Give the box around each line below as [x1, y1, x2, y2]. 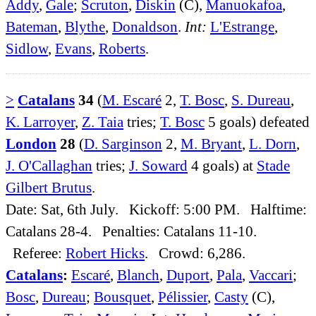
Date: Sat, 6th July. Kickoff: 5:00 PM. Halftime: [6, 201, 307, 218]
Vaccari [249, 267, 293, 284]
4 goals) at [188, 157, 257, 174]
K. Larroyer [6, 114, 75, 130]
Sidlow [6, 39, 48, 56]
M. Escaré [102, 92, 162, 109]
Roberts [99, 39, 145, 56]
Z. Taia [82, 114, 123, 130]
